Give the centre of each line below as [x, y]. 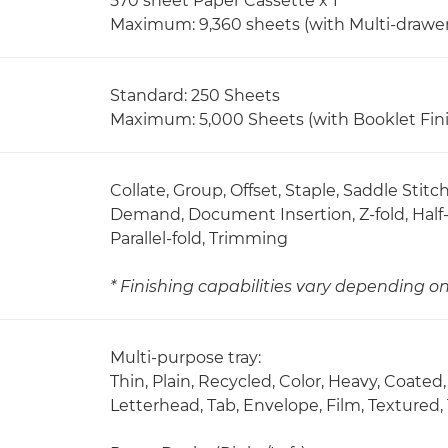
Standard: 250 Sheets [195, 95]
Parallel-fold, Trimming [199, 238]
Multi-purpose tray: [185, 357]
